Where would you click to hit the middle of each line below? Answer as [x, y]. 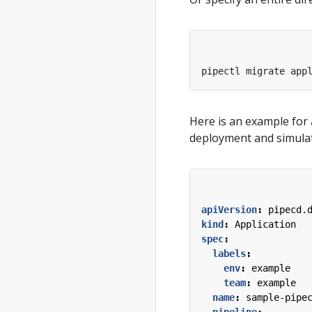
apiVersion [229, 210]
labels [229, 253]
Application [265, 224]
